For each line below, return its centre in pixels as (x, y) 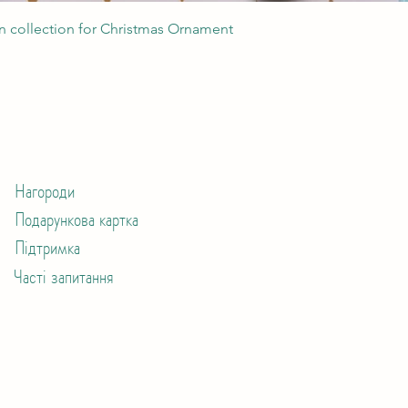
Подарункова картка (76, 219)
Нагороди (45, 191)
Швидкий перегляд (204, 25)
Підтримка (47, 247)
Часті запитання (64, 276)
